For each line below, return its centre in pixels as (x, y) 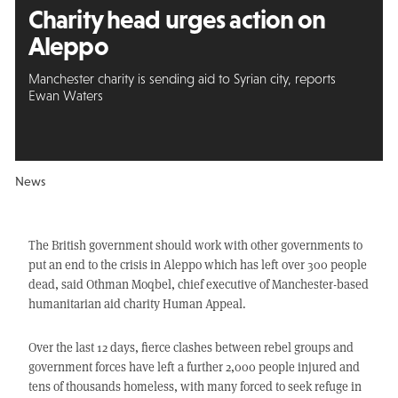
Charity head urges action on (177, 19)
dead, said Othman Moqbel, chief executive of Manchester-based (198, 284)
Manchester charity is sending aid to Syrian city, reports (182, 78)
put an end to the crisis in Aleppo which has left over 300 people (197, 265)
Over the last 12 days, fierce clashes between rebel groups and (191, 347)
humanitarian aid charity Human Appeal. (137, 304)
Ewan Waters (65, 95)
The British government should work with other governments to (195, 245)
